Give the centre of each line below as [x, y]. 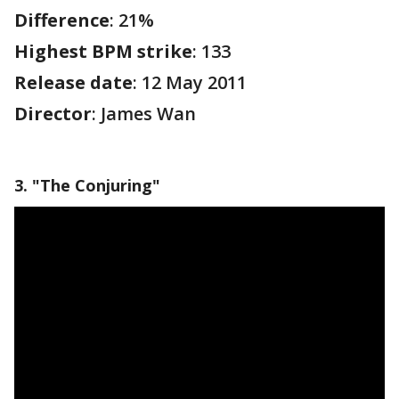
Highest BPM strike [103, 51]
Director [53, 114]
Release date [73, 82]
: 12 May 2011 [192, 82]
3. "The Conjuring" [87, 185]
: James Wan [144, 114]
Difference [62, 20]
